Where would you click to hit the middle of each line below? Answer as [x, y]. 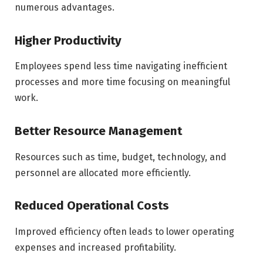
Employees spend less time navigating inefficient [121, 66]
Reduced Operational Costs [92, 206]
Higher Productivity [68, 40]
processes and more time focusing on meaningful [122, 82]
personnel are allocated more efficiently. [103, 173]
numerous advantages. [65, 8]
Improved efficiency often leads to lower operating [124, 231]
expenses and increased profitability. [95, 247]
